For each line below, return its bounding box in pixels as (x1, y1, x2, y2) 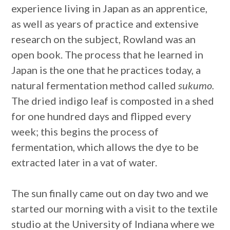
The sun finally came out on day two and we (11, 187, 209, 200)
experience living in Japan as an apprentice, (11, 2, 208, 15)
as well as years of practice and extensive (11, 17, 199, 30)
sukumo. (178, 79, 215, 92)
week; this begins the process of (11, 125, 159, 138)
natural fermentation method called (11, 79, 179, 92)
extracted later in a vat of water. (11, 156, 158, 169)
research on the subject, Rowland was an (11, 33, 196, 46)
